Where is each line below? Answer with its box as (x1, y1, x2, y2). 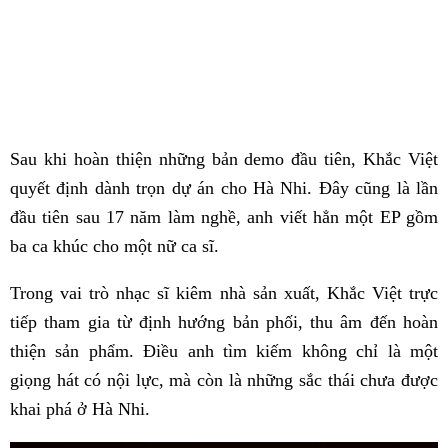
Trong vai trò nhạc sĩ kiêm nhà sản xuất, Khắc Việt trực (10, 282, 438, 303)
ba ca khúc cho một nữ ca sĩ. (10, 235, 219, 256)
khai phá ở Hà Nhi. (10, 398, 150, 419)
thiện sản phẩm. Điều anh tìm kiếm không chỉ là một (10, 340, 438, 361)
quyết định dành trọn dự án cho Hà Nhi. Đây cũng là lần (10, 177, 438, 198)
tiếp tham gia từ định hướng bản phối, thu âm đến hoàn (10, 311, 438, 332)
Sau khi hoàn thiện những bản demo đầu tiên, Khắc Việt (10, 148, 438, 169)
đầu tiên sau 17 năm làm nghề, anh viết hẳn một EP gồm (10, 206, 438, 227)
